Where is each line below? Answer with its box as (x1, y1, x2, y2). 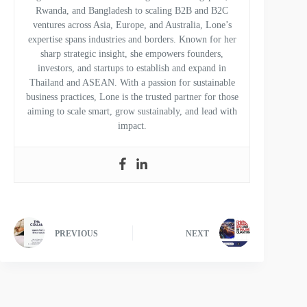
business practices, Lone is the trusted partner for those (25, 92, 238, 103)
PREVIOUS (55, 228, 98, 238)
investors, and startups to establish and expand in (38, 63, 227, 74)
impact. (117, 121, 147, 132)
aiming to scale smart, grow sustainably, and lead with (27, 106, 237, 117)
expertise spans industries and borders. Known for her (27, 34, 236, 45)
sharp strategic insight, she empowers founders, (40, 49, 224, 60)
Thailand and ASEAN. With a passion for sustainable (29, 77, 235, 88)
